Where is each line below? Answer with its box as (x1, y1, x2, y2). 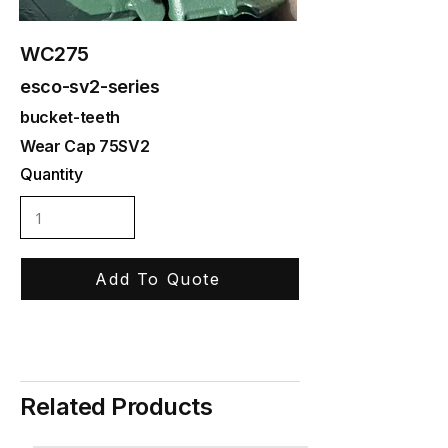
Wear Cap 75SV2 (20, 136, 150, 156)
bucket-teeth (20, 107, 121, 127)
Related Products (20, 392, 213, 421)
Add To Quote (95, 269, 221, 289)
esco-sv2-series (20, 76, 160, 97)
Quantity (20, 164, 83, 184)
